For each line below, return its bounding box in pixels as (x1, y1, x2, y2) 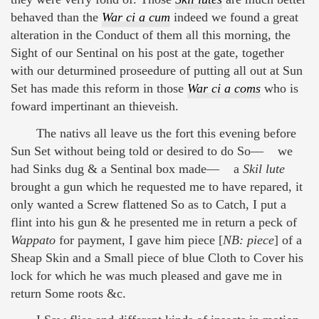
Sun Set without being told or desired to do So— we (11, 143, 293, 158)
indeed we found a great (174, 10, 298, 25)
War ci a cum (102, 10, 170, 25)
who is (264, 81, 298, 96)
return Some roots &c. (11, 286, 126, 300)
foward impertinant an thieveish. (11, 99, 179, 114)
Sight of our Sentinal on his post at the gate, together (11, 46, 284, 61)
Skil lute (243, 161, 285, 176)
